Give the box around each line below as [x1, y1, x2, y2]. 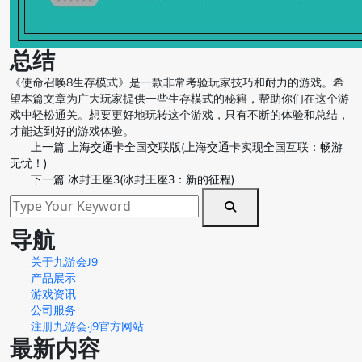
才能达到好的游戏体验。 [10, 124, 134, 140]
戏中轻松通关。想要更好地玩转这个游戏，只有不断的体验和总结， [10, 107, 349, 124]
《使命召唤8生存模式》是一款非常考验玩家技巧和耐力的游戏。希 [10, 75, 344, 91]
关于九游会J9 [31, 255, 98, 271]
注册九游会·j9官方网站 [31, 319, 144, 335]
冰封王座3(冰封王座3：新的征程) [68, 172, 234, 188]
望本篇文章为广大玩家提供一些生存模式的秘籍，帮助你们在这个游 [10, 91, 349, 107]
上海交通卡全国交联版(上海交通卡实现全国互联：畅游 [68, 140, 343, 156]
